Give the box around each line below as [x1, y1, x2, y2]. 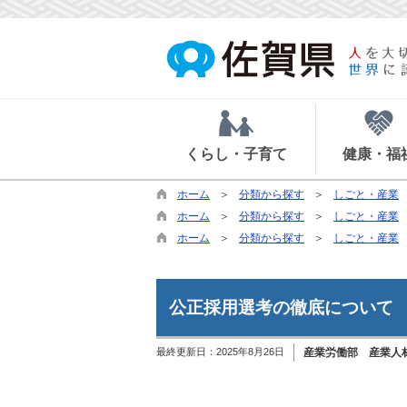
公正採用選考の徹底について [169, 298, 393, 317]
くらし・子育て [184, 146, 287, 162]
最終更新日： [156, 346, 216, 357]
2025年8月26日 [216, 346, 284, 357]
